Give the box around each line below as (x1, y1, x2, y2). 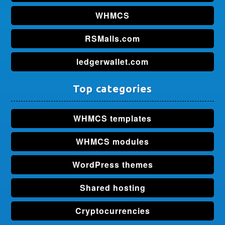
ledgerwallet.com (76, 55, 149, 67)
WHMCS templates (73, 112, 152, 124)
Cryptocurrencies (75, 204, 150, 216)
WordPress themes (72, 158, 153, 170)
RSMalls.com (85, 32, 140, 44)
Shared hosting (79, 181, 146, 193)
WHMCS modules (76, 135, 149, 147)
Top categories (73, 82, 152, 94)
